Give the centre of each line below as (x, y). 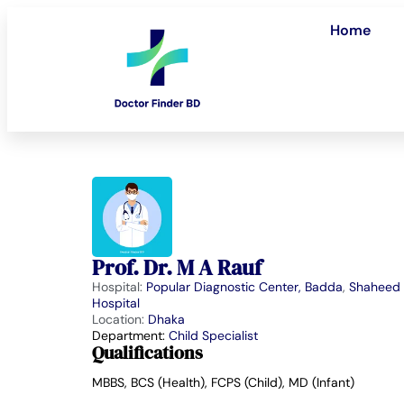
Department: (130, 336)
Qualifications (147, 353)
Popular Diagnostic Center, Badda (244, 287)
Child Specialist (213, 336)
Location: (120, 320)
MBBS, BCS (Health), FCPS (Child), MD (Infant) (223, 383)
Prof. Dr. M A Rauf (177, 268)
